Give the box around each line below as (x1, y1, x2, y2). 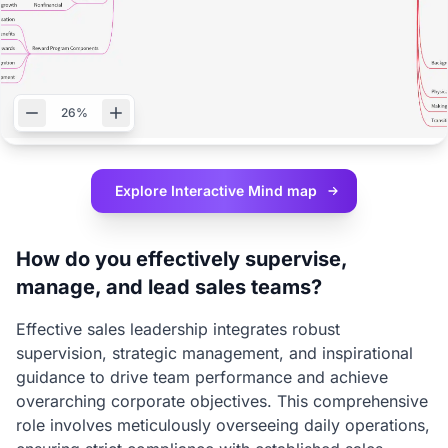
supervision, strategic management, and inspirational (16, 343, 413, 363)
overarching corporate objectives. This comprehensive (16, 391, 428, 411)
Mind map (248, 182, 317, 199)
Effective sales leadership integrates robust (16, 319, 340, 339)
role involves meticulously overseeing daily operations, (16, 415, 430, 435)
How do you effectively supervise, (16, 247, 347, 271)
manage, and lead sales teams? (16, 275, 322, 299)
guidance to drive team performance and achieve (16, 367, 388, 387)
